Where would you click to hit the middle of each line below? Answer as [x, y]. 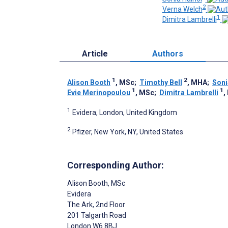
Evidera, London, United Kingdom [125, 112]
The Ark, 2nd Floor [96, 204]
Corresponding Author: [116, 165]
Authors [168, 53]
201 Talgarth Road [97, 215]
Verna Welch [182, 9]
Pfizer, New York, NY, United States [128, 132]
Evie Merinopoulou [99, 92]
